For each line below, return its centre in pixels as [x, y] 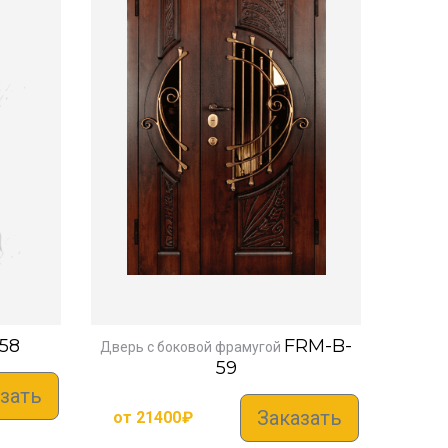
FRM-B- [318, 345]
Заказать [299, 417]
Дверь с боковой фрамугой [190, 346]
